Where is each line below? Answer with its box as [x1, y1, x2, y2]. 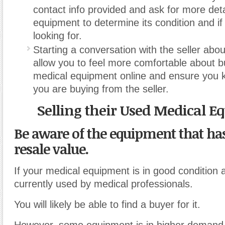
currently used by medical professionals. [14, 178, 193, 190]
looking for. [33, 30, 82, 42]
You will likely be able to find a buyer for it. [14, 199, 200, 210]
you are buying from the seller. [33, 83, 169, 95]
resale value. [14, 140, 88, 159]
